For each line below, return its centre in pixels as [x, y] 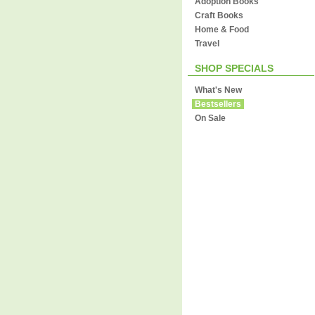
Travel [207, 44]
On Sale [210, 118]
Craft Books [219, 15]
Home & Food [222, 30]
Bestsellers [218, 104]
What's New [218, 90]
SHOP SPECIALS [234, 68]
